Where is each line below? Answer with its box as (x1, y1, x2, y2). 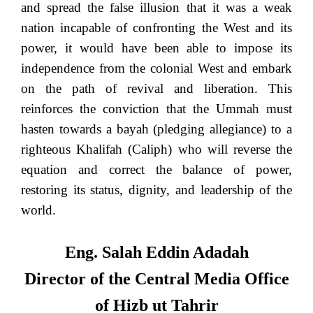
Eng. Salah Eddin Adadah (64, 243, 249, 262)
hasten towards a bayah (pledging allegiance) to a (21, 122, 292, 137)
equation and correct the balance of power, (21, 162, 292, 177)
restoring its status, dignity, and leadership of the (21, 182, 292, 198)
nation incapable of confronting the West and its (21, 20, 292, 36)
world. (21, 203, 56, 218)
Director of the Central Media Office (24, 270, 289, 289)
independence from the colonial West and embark (21, 61, 292, 76)
